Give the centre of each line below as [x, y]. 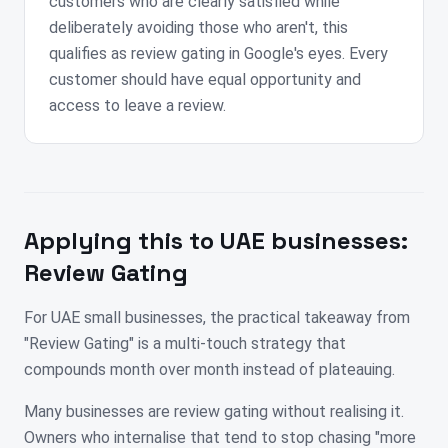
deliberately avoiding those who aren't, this [198, 28]
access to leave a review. [137, 106]
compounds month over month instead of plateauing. [209, 370]
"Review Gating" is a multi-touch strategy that [185, 344]
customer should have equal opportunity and [205, 80]
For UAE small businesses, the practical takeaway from [217, 318]
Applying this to [122, 241]
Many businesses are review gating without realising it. [214, 412]
